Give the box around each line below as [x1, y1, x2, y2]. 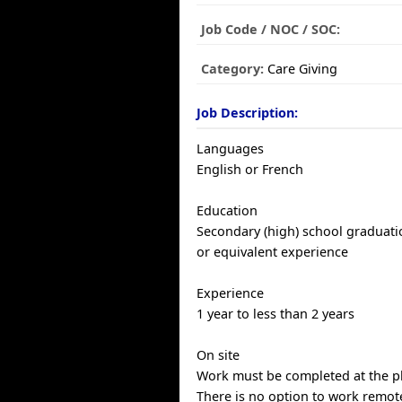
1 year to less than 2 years [197, 305, 355, 322]
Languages [197, 140, 265, 157]
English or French [197, 161, 304, 178]
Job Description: [197, 104, 299, 121]
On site [197, 346, 240, 363]
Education [197, 202, 258, 219]
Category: [201, 60, 265, 77]
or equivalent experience [197, 243, 349, 260]
